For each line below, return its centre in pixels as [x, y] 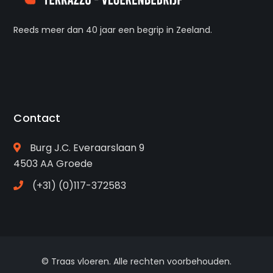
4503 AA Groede [53, 164]
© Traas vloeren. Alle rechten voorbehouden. [136, 261]
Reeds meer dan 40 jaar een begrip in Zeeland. [113, 30]
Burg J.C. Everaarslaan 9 [87, 148]
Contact [37, 118]
